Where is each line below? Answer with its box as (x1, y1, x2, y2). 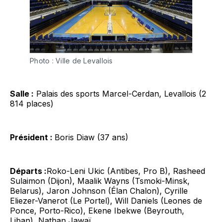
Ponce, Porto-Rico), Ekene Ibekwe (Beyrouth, (10, 206, 184, 216)
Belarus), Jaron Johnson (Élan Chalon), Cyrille (10, 186, 188, 196)
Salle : (10, 89, 34, 99)
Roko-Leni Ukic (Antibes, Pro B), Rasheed (47, 166, 205, 176)
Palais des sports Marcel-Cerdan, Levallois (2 (34, 89, 206, 99)
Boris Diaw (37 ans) (55, 132, 128, 143)
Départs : (10, 166, 47, 176)
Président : (10, 132, 55, 143)
